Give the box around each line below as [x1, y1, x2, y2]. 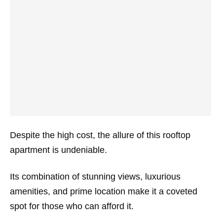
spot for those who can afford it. [10, 201, 134, 212]
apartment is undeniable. [10, 145, 107, 155]
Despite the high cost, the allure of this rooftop [10, 130, 190, 141]
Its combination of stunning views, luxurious [10, 172, 181, 182]
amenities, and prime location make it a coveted [10, 186, 197, 197]
